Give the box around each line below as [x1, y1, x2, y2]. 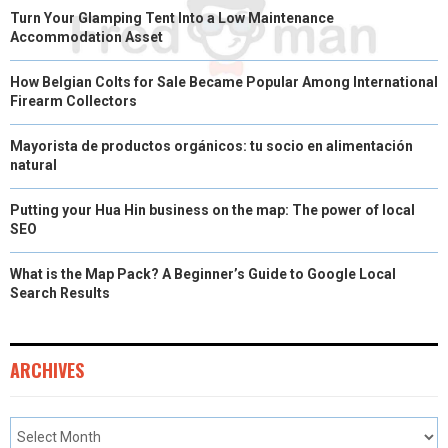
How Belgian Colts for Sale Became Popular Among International [10, 74, 438, 91]
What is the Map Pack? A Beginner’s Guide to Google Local [10, 266, 396, 283]
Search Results [10, 285, 110, 302]
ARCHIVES [10, 357, 84, 384]
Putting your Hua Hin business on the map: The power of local [10, 202, 415, 219]
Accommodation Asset [10, 29, 163, 46]
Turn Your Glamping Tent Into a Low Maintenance [10, 10, 334, 27]
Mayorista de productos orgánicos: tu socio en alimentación [10, 138, 413, 155]
